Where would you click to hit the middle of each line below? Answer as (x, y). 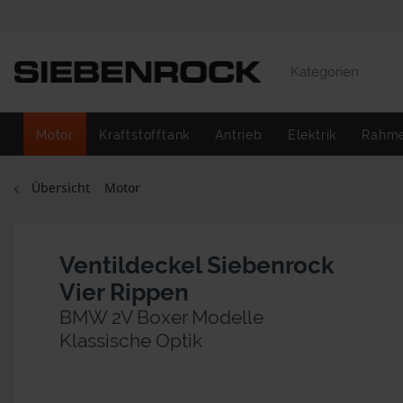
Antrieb (239, 135)
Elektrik (312, 135)
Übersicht (61, 188)
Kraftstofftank (145, 135)
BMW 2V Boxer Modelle (161, 317)
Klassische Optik (131, 340)
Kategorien (324, 72)
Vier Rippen (124, 292)
